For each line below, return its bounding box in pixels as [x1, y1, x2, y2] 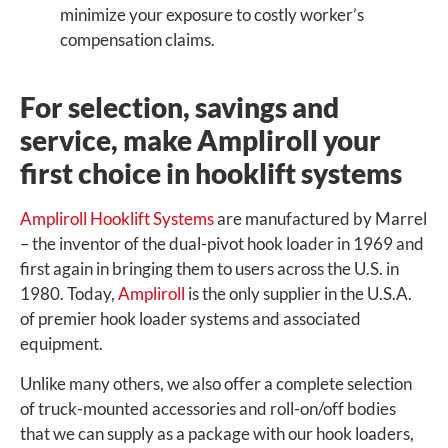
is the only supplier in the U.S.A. [185, 283, 412, 305]
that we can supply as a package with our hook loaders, [20, 422, 414, 444]
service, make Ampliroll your [20, 123, 381, 158]
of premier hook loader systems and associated [20, 308, 361, 330]
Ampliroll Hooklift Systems [20, 208, 214, 230]
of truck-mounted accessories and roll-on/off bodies [20, 397, 396, 419]
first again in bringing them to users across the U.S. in [20, 258, 399, 280]
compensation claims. [60, 29, 215, 51]
